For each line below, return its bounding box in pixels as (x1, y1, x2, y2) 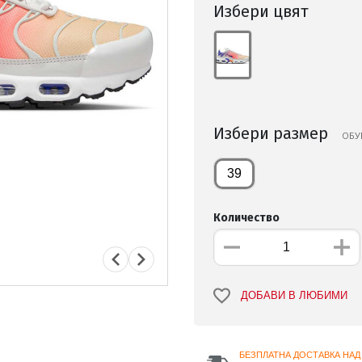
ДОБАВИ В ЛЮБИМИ (240, 290, 347, 302)
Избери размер (213, 124, 332, 144)
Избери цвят (213, 2, 309, 21)
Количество (213, 211, 280, 225)
